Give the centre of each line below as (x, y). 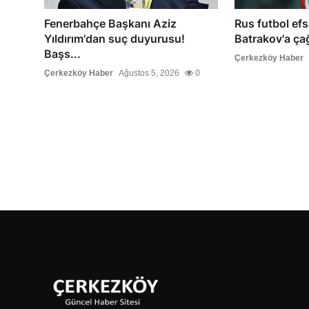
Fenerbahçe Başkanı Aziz (110, 24)
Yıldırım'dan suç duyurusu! (114, 39)
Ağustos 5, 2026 (149, 73)
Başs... (62, 54)
